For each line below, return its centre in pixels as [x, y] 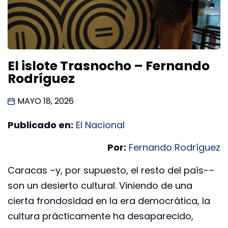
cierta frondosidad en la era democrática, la [109, 201]
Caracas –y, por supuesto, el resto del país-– [111, 170]
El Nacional [100, 125]
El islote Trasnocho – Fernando [109, 66]
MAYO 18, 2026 [46, 101]
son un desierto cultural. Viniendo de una [100, 185]
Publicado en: [40, 125]
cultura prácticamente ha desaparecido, [101, 216]
